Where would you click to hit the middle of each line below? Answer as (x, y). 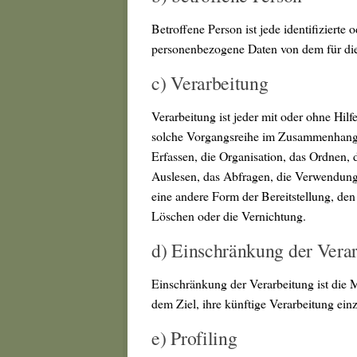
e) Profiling (194, 337)
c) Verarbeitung (210, 82)
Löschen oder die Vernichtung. (229, 215)
